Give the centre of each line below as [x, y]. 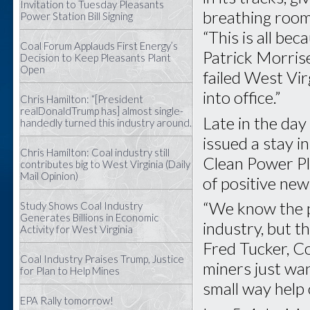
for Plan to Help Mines [70, 271]
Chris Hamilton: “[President [82, 99]
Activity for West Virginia [76, 229]
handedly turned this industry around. [106, 122]
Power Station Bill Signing [76, 16]
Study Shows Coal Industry [81, 206]
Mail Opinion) [49, 176]
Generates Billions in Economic [89, 217]
